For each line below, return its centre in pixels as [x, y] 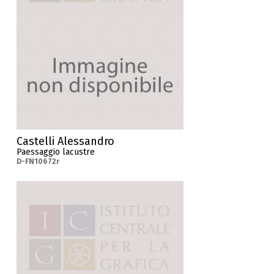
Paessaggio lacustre [56, 152]
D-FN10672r [38, 162]
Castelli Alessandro [66, 142]
